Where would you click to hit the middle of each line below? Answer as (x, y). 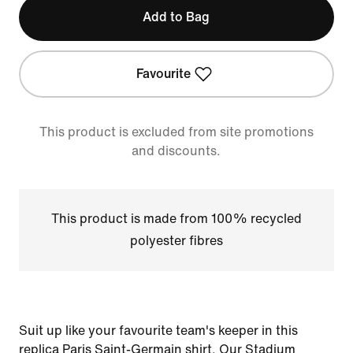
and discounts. (176, 151)
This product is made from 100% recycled (176, 219)
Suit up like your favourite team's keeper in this (158, 331)
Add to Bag (176, 17)
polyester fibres (176, 241)
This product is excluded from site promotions (176, 132)
